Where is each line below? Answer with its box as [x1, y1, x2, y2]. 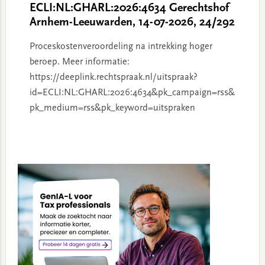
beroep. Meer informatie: [29, 57, 130, 67]
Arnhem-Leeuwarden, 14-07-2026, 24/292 [29, 17, 235, 28]
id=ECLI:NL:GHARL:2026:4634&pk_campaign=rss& [29, 88, 235, 98]
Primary [5, 153, 46, 166]
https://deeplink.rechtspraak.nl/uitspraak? [29, 73, 198, 82]
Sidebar [5, 168, 45, 181]
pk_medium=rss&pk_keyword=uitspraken [29, 104, 195, 113]
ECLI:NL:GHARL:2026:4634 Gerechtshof [29, 2, 229, 14]
